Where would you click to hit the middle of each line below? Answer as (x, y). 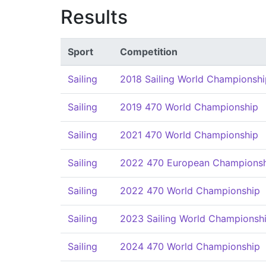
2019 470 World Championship (189, 107)
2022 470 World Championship (190, 191)
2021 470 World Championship (189, 135)
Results (94, 17)
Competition (149, 52)
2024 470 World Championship (190, 246)
